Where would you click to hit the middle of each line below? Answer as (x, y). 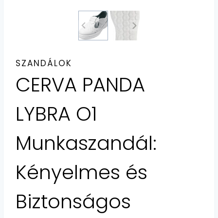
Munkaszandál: (86, 143)
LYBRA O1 (56, 114)
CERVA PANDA (80, 85)
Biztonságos (73, 202)
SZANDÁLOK (44, 64)
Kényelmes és (82, 173)
